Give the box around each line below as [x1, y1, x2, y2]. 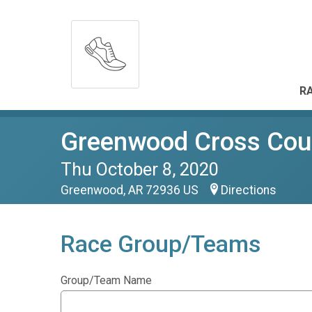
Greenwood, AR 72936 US [61, 183, 201, 197]
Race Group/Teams [61, 231, 260, 258]
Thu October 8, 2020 [61, 159, 219, 180]
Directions [221, 183, 276, 197]
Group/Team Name [61, 274, 152, 287]
